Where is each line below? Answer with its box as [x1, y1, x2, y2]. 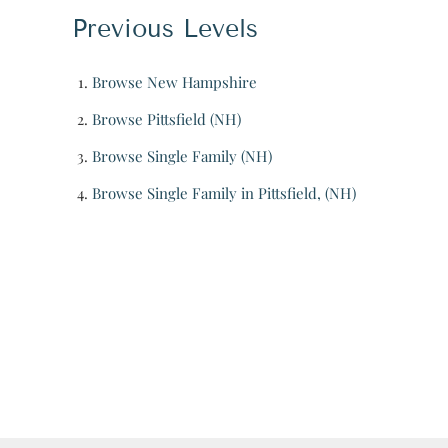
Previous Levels [72, 13, 258, 44]
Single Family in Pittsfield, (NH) [147, 182, 356, 203]
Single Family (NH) [147, 145, 272, 166]
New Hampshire [147, 71, 257, 92]
